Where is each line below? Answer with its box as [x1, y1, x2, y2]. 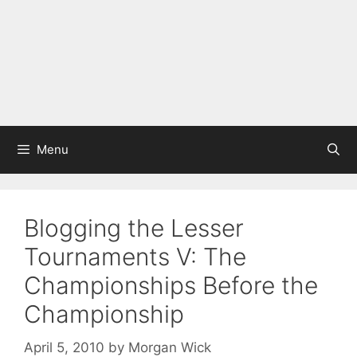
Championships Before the [24, 271, 318, 300]
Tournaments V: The [24, 242, 246, 271]
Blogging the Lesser [24, 214, 244, 242]
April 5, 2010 [24, 339, 104, 355]
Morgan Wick [128, 339, 211, 355]
